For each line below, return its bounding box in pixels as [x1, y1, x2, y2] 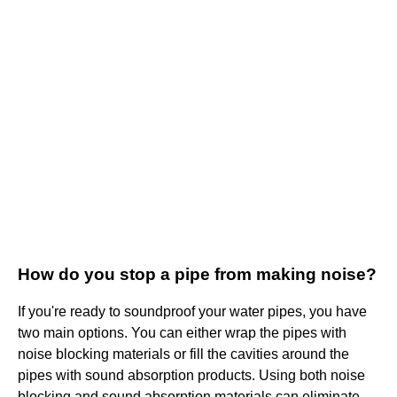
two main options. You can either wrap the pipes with [18, 325, 346, 341]
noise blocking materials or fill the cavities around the [18, 346, 349, 362]
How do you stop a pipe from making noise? [18, 265, 377, 284]
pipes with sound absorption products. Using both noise [18, 368, 365, 384]
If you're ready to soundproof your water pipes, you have [18, 304, 367, 320]
